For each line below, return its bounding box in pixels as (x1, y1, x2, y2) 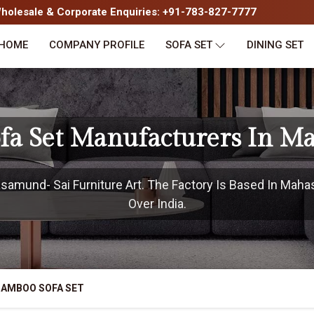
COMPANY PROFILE (49, 39, 144, 51)
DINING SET (247, 39, 303, 51)
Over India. (128, 196, 186, 211)
